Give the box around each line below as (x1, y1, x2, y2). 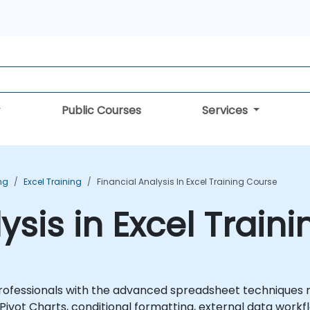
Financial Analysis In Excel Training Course (97, 176, 277, 188)
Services (201, 102, 250, 118)
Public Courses (61, 102, 141, 118)
